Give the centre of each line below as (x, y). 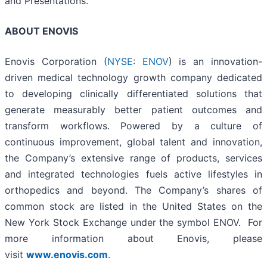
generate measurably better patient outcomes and (133, 110)
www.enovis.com (67, 255)
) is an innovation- (215, 62)
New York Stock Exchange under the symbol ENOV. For (133, 223)
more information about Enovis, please (133, 239)
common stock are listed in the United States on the (133, 207)
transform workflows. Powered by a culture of (133, 126)
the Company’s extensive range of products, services (133, 158)
